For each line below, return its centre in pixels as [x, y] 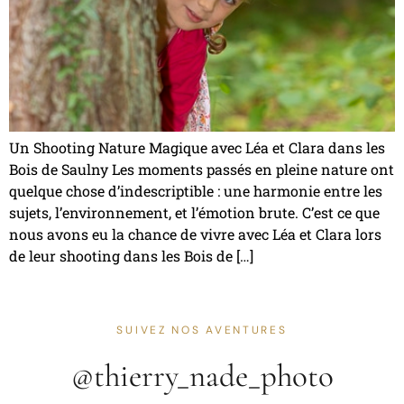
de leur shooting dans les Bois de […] [131, 256]
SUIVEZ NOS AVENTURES [202, 331]
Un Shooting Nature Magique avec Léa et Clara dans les [197, 147]
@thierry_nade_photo [202, 376]
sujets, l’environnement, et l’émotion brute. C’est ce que [194, 212]
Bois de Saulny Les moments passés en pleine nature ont [202, 169]
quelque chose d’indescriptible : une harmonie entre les [196, 191]
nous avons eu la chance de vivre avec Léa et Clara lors [195, 234]
